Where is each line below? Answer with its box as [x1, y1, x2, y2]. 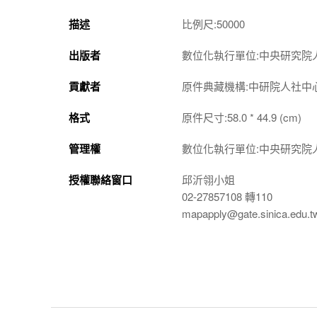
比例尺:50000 [182, 16, 245, 31]
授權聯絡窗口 [69, 172, 132, 188]
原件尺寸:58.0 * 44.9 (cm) [182, 110, 301, 125]
